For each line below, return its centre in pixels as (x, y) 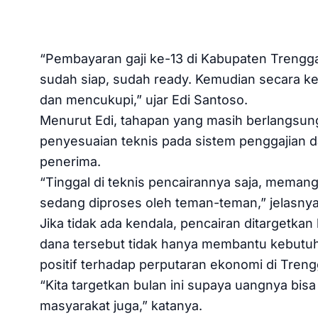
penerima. (70, 161)
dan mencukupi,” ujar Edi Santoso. (144, 99)
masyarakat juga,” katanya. (121, 305)
